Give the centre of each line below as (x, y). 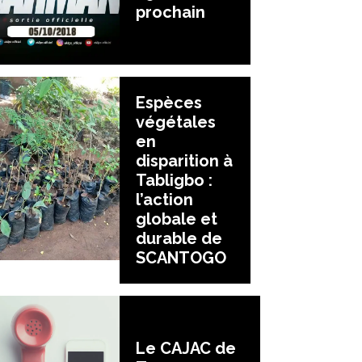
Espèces (169, 102)
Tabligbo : (174, 180)
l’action (164, 199)
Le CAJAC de (186, 349)
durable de (179, 238)
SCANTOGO (181, 257)
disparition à (184, 160)
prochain (170, 12)
